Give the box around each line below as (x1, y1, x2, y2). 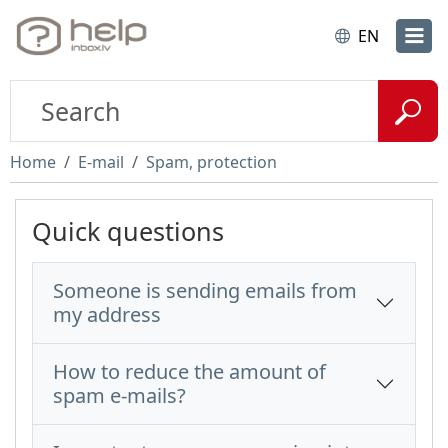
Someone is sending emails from (53, 277, 357, 304)
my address (53, 301, 161, 328)
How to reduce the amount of (53, 358, 326, 385)
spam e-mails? (53, 382, 186, 409)
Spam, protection (146, 151, 277, 173)
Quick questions (32, 214, 224, 248)
